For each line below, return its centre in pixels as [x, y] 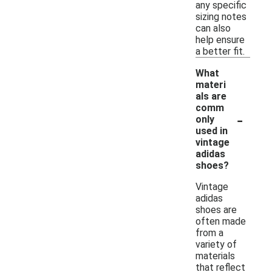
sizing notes [221, 16]
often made [221, 221]
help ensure [220, 39]
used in [212, 131]
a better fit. [220, 51]
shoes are [216, 209]
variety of [216, 244]
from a [209, 233]
